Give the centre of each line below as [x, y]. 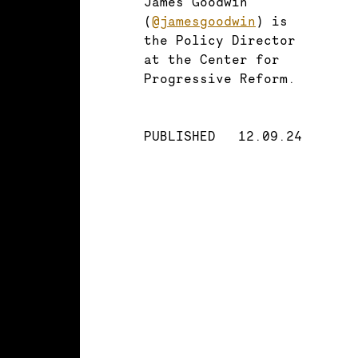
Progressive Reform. [220, 78]
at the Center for [212, 59]
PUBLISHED [180, 135]
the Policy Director [220, 40]
